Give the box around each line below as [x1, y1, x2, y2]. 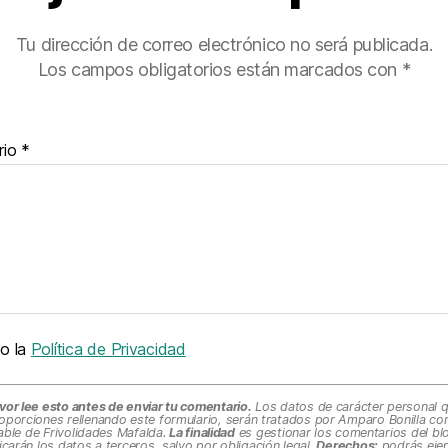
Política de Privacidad [30, 339, 186, 360]
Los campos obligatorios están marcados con [37, 59, 402, 81]
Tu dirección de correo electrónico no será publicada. [15, 34, 433, 56]
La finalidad [169, 425, 235, 441]
